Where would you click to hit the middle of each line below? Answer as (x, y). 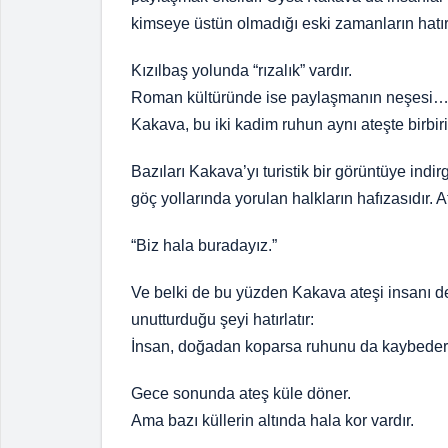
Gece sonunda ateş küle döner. (241, 393)
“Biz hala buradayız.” (204, 245)
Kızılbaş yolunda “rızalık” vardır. (241, 70)
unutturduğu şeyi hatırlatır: (222, 319)
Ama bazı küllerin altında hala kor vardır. (272, 420)
